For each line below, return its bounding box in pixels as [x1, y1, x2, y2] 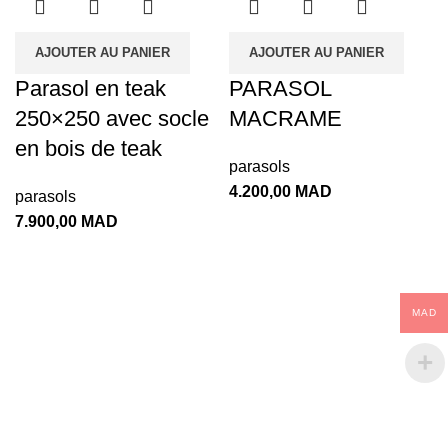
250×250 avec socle [15, 105, 209, 131]
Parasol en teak [15, 75, 166, 101]
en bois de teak [15, 135, 162, 161]
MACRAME [229, 105, 342, 131]
